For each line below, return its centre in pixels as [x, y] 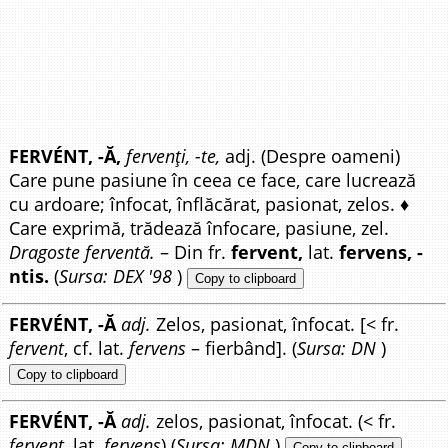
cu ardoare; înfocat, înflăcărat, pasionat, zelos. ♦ [209, 204]
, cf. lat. [97, 348]
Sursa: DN [337, 348]
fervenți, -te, [173, 156]
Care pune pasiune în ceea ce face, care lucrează [213, 180]
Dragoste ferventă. [82, 252]
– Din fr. [193, 252]
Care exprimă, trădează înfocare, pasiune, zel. [199, 228]
